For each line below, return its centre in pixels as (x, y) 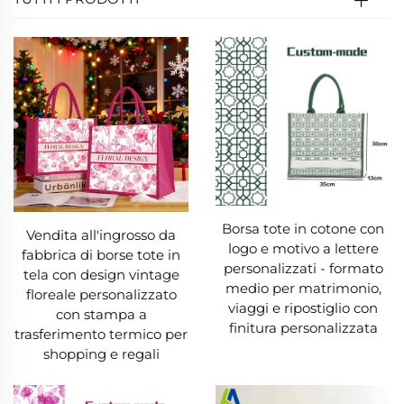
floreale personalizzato (101, 294)
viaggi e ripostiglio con (303, 308)
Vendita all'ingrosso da (101, 235)
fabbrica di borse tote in (101, 255)
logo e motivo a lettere (303, 249)
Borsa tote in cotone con (303, 229)
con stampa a (101, 314)
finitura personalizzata (303, 328)
